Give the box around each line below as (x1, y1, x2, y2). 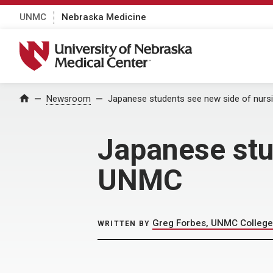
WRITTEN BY (97, 219, 150, 228)
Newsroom (46, 93, 91, 104)
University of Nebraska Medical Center (19, 41, 208, 54)
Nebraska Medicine (62, 11, 146, 23)
